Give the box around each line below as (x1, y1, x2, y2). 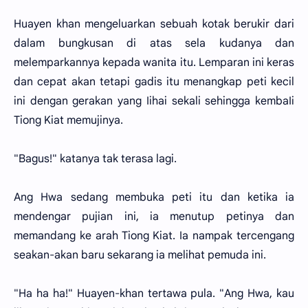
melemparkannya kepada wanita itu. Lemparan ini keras (14, 56, 294, 69)
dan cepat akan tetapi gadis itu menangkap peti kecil (14, 75, 294, 89)
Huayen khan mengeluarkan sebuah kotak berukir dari (14, 17, 294, 31)
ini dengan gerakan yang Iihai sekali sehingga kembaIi (14, 94, 294, 108)
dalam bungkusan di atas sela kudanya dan (14, 36, 294, 50)
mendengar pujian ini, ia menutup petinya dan (14, 210, 294, 223)
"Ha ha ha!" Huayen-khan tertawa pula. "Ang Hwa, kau (14, 287, 294, 300)
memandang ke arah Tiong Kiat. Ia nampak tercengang (14, 229, 294, 243)
